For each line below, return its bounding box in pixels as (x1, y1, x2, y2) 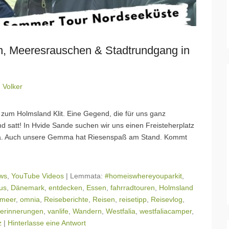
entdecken (49, 183, 82, 192)
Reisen (93, 195, 115, 203)
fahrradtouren (110, 183, 155, 192)
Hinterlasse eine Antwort (8, 218, 86, 227)
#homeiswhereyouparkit (105, 171, 182, 180)
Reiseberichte (44, 195, 88, 203)
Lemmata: (70, 171, 105, 180)
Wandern (73, 207, 102, 215)
